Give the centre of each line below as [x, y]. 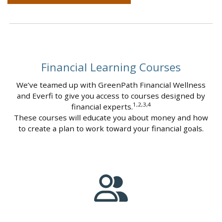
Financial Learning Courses [111, 67]
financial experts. [102, 107]
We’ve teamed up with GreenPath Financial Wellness [111, 85]
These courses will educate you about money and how [111, 117]
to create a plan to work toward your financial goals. [111, 128]
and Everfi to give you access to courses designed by [111, 96]
